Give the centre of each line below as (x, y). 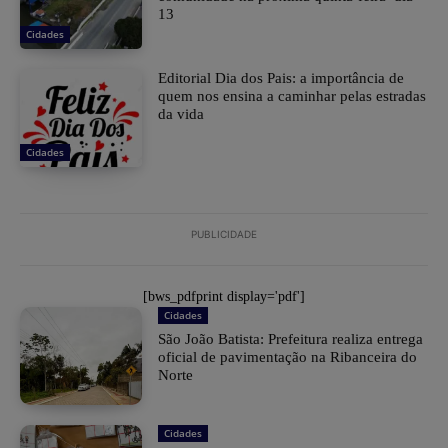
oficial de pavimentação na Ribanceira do (288, 357)
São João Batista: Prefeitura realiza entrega (291, 339)
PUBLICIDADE (224, 234)
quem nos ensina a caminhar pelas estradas (292, 96)
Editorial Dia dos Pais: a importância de (281, 78)
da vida (181, 114)
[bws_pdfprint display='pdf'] (224, 297)
